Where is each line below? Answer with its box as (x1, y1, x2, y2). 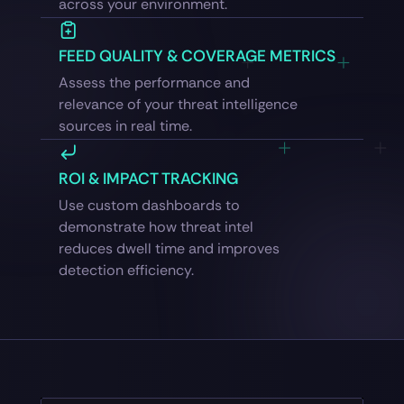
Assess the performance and (58, 73, 250, 93)
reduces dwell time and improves (58, 238, 280, 258)
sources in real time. (58, 116, 192, 136)
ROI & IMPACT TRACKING (58, 168, 238, 188)
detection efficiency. (58, 260, 194, 280)
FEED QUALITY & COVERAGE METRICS (58, 46, 335, 67)
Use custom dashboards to (58, 195, 240, 215)
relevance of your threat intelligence (58, 95, 298, 115)
